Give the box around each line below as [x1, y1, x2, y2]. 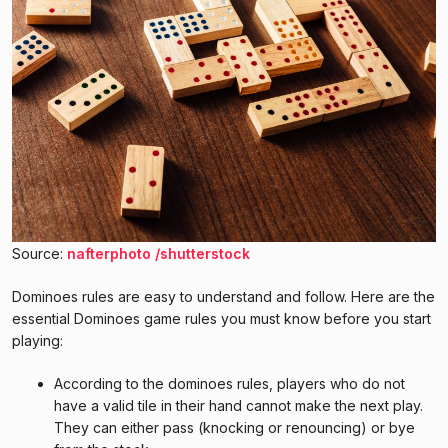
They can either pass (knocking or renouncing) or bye [54, 418, 415, 436]
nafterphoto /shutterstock [67, 244, 250, 262]
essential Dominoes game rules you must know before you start [12, 309, 431, 327]
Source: [12, 244, 67, 262]
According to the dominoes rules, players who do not [54, 374, 405, 392]
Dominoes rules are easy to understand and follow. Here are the [12, 287, 435, 305]
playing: [12, 331, 67, 349]
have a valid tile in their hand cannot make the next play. [54, 396, 423, 414]
